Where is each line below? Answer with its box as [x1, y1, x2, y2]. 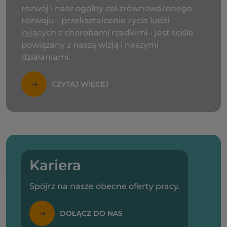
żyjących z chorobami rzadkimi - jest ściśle [21, 28, 194, 37]
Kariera [29, 157, 81, 174]
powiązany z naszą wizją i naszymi [21, 40, 159, 50]
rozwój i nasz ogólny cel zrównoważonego [21, 4, 192, 13]
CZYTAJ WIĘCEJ [52, 80, 108, 89]
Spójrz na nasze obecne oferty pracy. [29, 181, 180, 191]
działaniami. [21, 52, 70, 62]
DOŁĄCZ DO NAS [60, 209, 123, 218]
